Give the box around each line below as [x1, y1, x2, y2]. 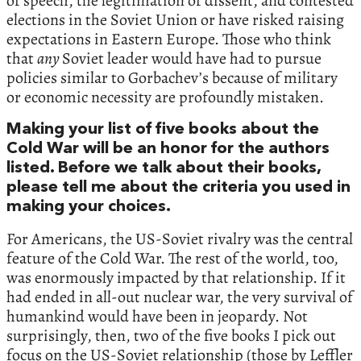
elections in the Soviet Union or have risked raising [6, 9, 344, 31]
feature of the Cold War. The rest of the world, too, [6, 247, 338, 270]
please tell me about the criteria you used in [6, 180, 351, 197]
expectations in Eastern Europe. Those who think [6, 28, 331, 51]
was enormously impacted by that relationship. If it [6, 267, 346, 289]
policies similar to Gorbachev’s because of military [6, 67, 338, 89]
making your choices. [6, 199, 171, 216]
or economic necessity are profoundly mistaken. [6, 86, 324, 109]
